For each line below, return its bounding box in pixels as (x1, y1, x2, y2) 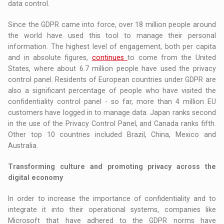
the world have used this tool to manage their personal (8, 31, 216, 40)
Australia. (8, 141, 38, 150)
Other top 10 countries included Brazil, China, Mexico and (8, 130, 216, 139)
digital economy (8, 173, 63, 182)
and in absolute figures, (8, 53, 92, 62)
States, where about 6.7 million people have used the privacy (8, 64, 216, 73)
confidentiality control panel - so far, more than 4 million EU (8, 97, 216, 106)
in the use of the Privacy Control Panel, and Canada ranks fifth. (8, 119, 216, 128)
